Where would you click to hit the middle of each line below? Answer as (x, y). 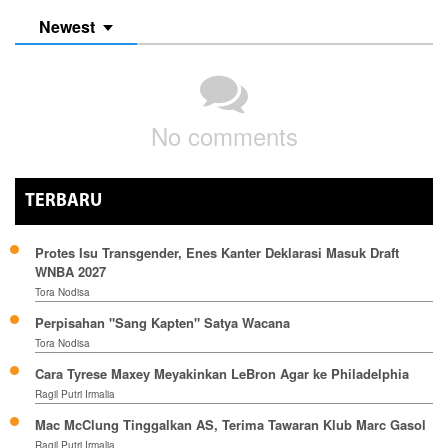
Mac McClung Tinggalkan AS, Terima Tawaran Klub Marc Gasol (230, 424)
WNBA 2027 (70, 271)
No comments (224, 135)
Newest (67, 26)
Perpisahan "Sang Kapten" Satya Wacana (162, 322)
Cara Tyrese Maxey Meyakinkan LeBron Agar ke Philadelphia (222, 373)
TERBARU (63, 201)
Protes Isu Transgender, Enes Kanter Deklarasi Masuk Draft (217, 252)
